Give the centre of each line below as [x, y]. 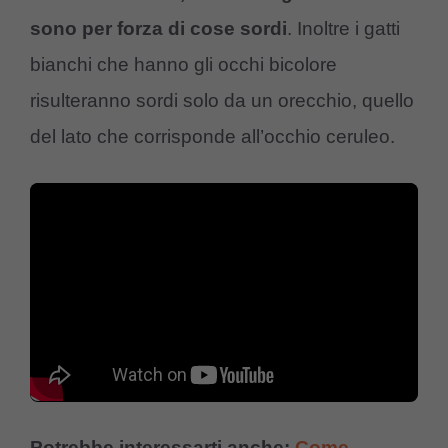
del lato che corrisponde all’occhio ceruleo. [212, 136]
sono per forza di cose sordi [158, 28]
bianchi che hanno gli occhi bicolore [183, 64]
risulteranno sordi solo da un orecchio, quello [222, 100]
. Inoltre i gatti [343, 28]
